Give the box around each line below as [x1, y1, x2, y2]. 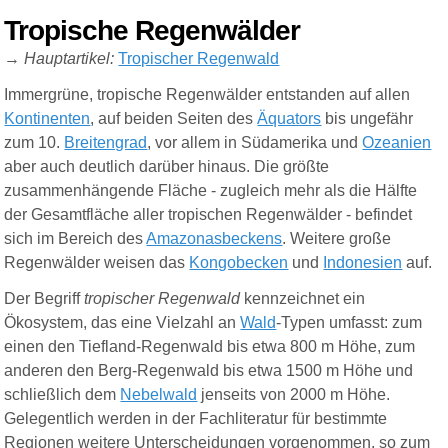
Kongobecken [189, 254, 289, 272]
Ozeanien [362, 134, 432, 152]
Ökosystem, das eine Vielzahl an [4, 314, 241, 332]
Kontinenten [4, 110, 91, 128]
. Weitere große [282, 230, 392, 248]
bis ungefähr [325, 110, 414, 128]
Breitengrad [64, 134, 148, 152]
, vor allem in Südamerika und [147, 134, 363, 152]
